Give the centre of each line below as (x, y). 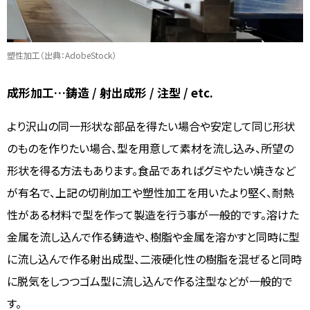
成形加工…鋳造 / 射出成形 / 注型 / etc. (110, 92)
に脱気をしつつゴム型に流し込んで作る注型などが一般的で (150, 281)
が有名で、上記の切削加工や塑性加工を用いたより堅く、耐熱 (151, 192)
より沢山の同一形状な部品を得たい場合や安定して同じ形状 (151, 126)
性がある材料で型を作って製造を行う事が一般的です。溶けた (153, 214)
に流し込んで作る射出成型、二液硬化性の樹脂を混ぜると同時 (154, 258)
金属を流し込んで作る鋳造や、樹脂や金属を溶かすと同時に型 (153, 236)
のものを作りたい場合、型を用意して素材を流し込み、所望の (150, 148)
